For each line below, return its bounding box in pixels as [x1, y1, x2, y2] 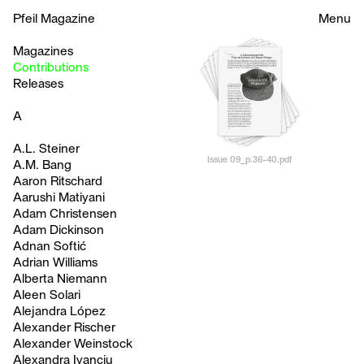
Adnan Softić [13, 240, 86, 253]
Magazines [13, 45, 73, 58]
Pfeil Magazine [13, 13, 95, 25]
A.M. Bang [13, 159, 71, 171]
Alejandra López [13, 305, 106, 318]
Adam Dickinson [13, 224, 104, 236]
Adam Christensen [13, 208, 117, 220]
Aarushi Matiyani [13, 192, 105, 204]
